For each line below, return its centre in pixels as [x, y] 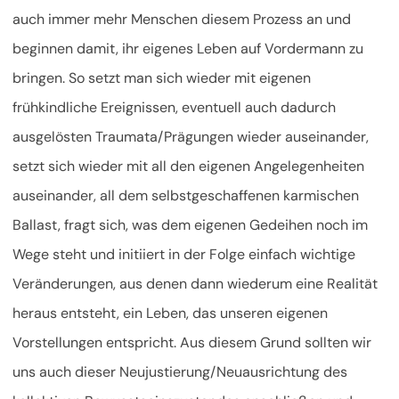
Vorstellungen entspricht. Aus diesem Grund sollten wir [192, 343]
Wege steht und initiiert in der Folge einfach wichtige [184, 255]
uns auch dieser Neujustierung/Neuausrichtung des [180, 372]
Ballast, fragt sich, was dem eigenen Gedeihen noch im [190, 225]
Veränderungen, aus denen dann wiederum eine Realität [195, 284]
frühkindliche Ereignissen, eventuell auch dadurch [174, 108]
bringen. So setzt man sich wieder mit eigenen [162, 78]
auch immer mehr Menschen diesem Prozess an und [182, 20]
